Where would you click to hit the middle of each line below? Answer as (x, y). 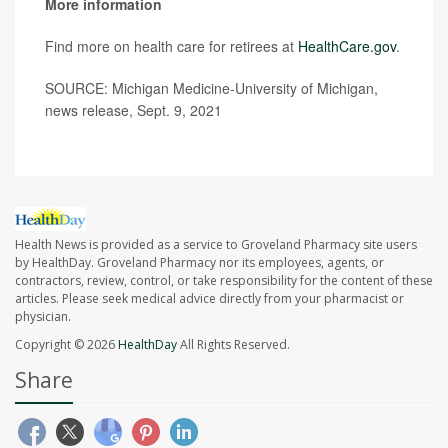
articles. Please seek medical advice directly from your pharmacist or (209, 299)
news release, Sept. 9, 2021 (133, 110)
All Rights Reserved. (233, 345)
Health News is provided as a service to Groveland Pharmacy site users (216, 245)
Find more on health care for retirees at (171, 46)
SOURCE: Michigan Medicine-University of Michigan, (211, 88)
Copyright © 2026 (66, 345)
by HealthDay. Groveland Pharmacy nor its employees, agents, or (199, 263)
